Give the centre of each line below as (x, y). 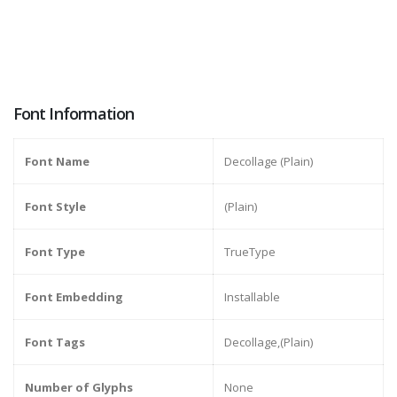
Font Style (55, 207)
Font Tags (55, 343)
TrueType (250, 252)
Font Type (55, 252)
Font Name (57, 162)
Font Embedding (74, 297)
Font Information (74, 114)
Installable (252, 297)
